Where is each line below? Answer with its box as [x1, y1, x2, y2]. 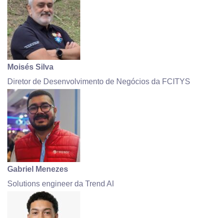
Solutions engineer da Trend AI [7, 179, 114, 188]
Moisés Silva [7, 62, 54, 71]
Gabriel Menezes [7, 164, 68, 173]
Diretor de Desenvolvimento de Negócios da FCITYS [7, 77, 190, 86]
